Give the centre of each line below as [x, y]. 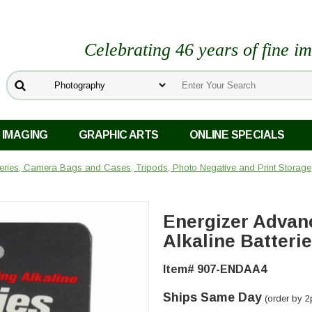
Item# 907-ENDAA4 [215, 270]
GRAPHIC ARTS [118, 135]
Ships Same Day [212, 298]
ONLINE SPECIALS [237, 135]
